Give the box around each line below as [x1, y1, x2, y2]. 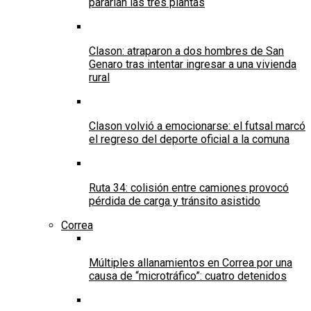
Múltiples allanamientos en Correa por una [89, 256, 292, 270]
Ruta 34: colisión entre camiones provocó [89, 181, 289, 195]
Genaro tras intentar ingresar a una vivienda [89, 58, 296, 72]
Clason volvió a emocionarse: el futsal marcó [89, 119, 305, 133]
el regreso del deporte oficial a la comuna [89, 133, 289, 146]
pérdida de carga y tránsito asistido [89, 194, 260, 208]
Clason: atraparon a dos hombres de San [89, 44, 284, 58]
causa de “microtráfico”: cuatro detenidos [89, 269, 287, 283]
